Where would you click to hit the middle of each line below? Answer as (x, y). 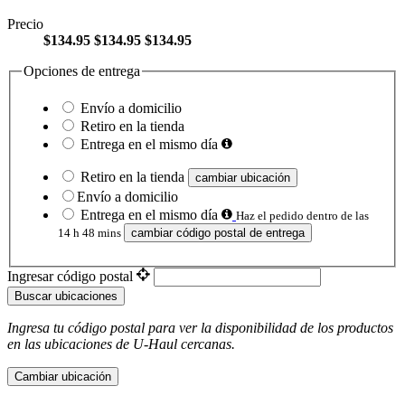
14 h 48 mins (91, 233)
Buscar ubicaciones (66, 297)
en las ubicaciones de (70, 344)
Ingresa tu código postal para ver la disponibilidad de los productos (200, 328)
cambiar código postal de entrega (218, 233)
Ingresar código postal (72, 277)
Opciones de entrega (82, 71)
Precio (25, 24)
